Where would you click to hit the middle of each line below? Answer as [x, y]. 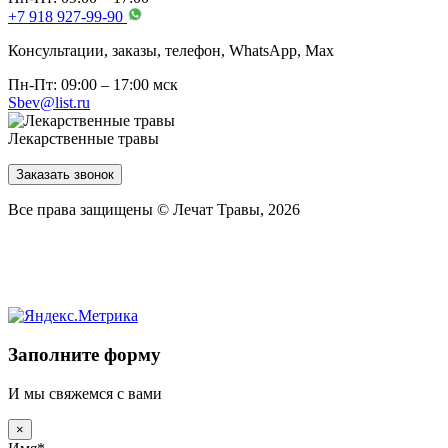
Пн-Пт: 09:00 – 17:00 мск [93, 85]
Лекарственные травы [83, 139]
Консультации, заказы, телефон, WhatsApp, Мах [171, 51]
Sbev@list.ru [49, 103]
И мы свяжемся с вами [85, 393]
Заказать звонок [65, 175]
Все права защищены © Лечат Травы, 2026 [154, 210]
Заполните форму [84, 354]
